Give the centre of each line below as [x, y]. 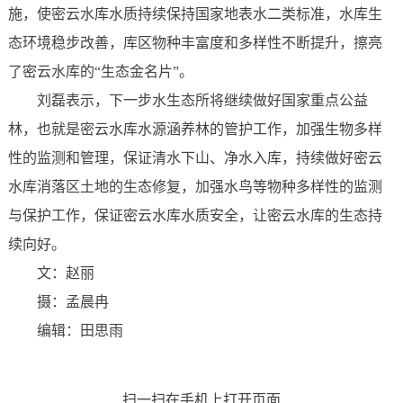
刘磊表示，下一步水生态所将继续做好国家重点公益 [202, 101]
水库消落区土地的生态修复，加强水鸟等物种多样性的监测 [195, 187]
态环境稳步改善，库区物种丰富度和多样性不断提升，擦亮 [195, 43]
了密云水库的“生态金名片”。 [100, 72]
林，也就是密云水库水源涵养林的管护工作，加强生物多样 [195, 130]
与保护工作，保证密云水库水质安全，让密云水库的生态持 [195, 216]
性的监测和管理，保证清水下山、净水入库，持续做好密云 [195, 158]
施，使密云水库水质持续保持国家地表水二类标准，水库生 [195, 14]
